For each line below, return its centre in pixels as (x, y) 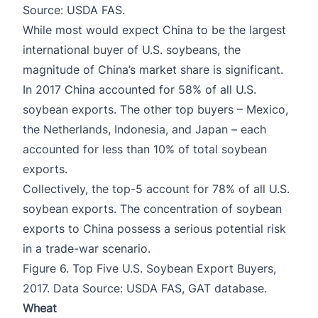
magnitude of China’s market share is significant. (153, 69)
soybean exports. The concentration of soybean (152, 208)
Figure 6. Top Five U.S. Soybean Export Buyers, (149, 268)
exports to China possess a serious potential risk (154, 228)
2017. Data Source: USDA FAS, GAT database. (145, 288)
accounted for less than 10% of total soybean (145, 149)
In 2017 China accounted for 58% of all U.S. (139, 89)
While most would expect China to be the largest (154, 29)
